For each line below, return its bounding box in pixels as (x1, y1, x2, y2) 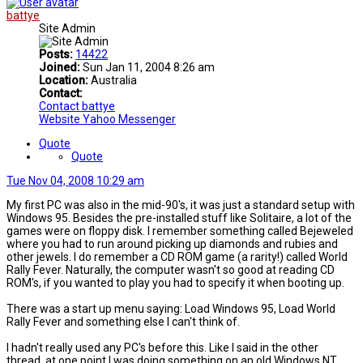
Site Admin (39, 22, 96, 36)
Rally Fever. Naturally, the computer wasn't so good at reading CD (6, 263, 335, 277)
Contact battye (39, 100, 115, 113)
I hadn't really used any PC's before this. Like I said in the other (6, 341, 318, 355)
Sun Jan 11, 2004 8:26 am (80, 61, 215, 75)
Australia (88, 74, 137, 88)
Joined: (39, 61, 80, 75)
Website (39, 113, 80, 126)
